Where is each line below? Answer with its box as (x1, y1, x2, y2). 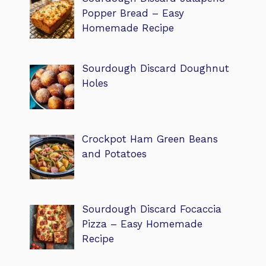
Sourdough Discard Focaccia (81, 203, 221, 216)
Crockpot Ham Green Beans (81, 132, 218, 145)
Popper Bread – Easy (81, 7, 184, 20)
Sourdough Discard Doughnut (81, 62, 229, 75)
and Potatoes (81, 147, 147, 160)
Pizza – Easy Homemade (81, 218, 202, 230)
